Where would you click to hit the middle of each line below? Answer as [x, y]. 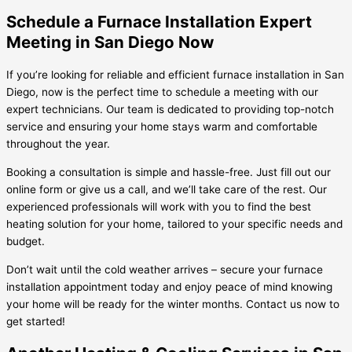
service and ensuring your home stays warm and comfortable [162, 127]
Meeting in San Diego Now [110, 42]
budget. [26, 241]
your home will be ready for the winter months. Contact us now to [173, 304]
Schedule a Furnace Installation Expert [159, 22]
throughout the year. [58, 144]
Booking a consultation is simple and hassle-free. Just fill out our [169, 172]
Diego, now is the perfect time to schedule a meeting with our [162, 92]
